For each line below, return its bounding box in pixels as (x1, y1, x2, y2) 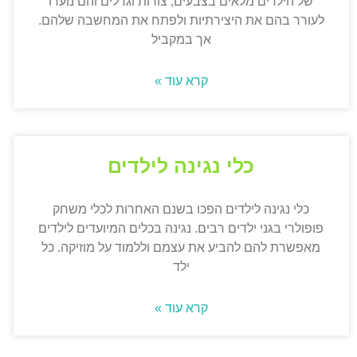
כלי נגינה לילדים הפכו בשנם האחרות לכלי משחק (53, 202, 310, 217)
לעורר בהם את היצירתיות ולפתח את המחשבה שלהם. (37, 14, 324, 28)
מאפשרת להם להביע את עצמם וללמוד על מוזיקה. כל (41, 241, 321, 255)
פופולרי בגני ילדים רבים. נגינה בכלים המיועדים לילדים (38, 222, 324, 236)
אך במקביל (151, 33, 211, 47)
